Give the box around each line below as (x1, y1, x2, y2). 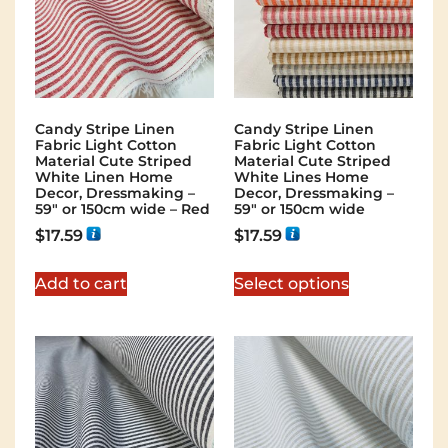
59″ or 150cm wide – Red (35, 200, 210, 219)
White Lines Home (234, 168, 369, 187)
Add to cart (35, 274, 127, 294)
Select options (234, 274, 349, 294)
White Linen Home (35, 168, 173, 187)
